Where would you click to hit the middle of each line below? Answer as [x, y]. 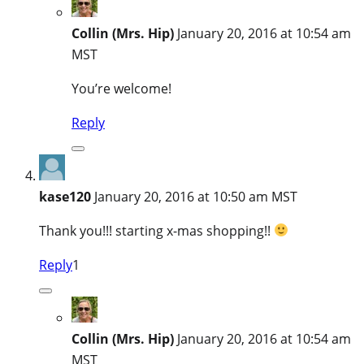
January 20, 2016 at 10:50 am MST [196, 196]
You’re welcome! [121, 88]
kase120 [65, 196]
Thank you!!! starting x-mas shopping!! [156, 230]
